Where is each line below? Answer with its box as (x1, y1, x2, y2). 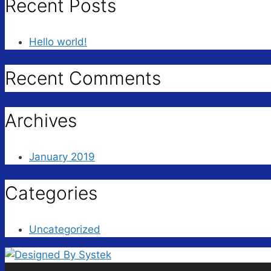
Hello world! (29, 36, 87, 48)
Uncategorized (29, 223, 100, 235)
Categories (5, 181, 97, 204)
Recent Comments (5, 67, 161, 90)
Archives (5, 109, 77, 131)
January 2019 (29, 150, 95, 163)
